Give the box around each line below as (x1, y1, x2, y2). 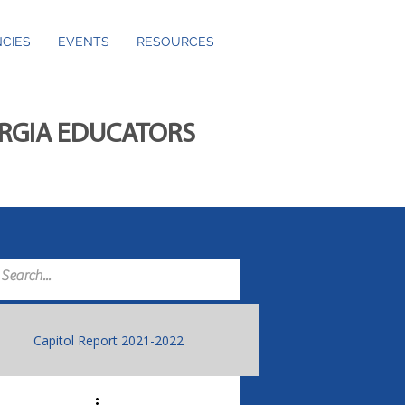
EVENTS (58, 34, 109, 49)
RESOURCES (137, 34, 214, 49)
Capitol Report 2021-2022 (33, 331, 184, 349)
